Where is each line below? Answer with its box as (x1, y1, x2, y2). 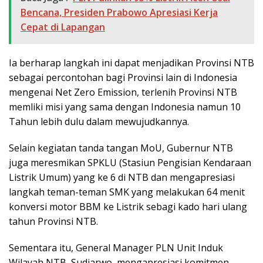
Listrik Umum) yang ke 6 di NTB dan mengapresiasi (9, 171, 235, 184)
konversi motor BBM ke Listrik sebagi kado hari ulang (9, 200, 247, 214)
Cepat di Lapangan (21, 21, 105, 34)
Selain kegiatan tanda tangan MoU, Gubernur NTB (9, 141, 233, 155)
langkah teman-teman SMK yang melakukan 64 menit (9, 186, 245, 199)
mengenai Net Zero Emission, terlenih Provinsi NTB (9, 86, 237, 99)
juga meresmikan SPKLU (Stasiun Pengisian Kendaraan (9, 156, 251, 170)
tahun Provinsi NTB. (9, 215, 98, 228)
